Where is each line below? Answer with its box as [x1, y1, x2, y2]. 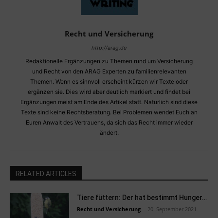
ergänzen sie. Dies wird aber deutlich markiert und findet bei [28, 88, 190, 96]
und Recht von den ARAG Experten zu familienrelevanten [32, 68, 186, 75]
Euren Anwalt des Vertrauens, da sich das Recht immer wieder [25, 119, 193, 127]
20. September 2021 [147, 205, 197, 213]
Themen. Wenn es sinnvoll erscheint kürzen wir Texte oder [30, 78, 188, 86]
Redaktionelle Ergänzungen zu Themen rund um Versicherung [25, 57, 193, 65]
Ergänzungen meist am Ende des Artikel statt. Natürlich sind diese [20, 98, 198, 106]
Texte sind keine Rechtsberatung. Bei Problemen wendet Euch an [20, 109, 198, 116]
